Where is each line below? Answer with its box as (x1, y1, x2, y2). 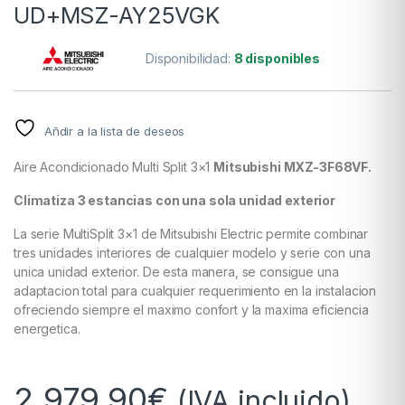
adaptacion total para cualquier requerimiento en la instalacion (14, 283, 377, 299)
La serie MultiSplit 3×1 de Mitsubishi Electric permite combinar (14, 226, 369, 242)
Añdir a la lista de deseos (43, 124, 185, 139)
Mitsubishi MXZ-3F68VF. (213, 159, 372, 175)
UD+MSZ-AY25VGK (14, 2, 221, 30)
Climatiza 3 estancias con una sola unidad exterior (14, 193, 335, 209)
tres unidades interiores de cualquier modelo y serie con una (14, 245, 371, 261)
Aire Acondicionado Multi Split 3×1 (14, 159, 214, 175)
